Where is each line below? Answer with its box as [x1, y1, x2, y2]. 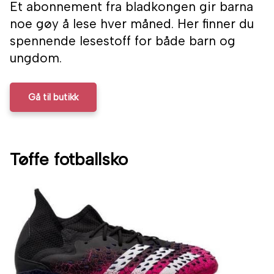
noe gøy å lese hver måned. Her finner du [10, 16, 254, 32]
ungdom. [10, 50, 62, 66]
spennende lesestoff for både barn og [10, 33, 235, 49]
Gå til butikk [28, 92, 78, 103]
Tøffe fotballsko [10, 149, 128, 170]
